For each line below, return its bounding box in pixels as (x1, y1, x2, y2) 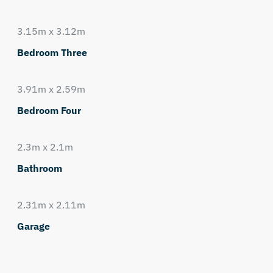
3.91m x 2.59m (16, 83, 85, 95)
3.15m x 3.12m (16, 25, 85, 37)
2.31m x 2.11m (16, 199, 85, 211)
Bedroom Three (16, 46, 87, 58)
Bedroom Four (16, 104, 81, 116)
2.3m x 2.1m (16, 141, 73, 153)
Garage (16, 220, 50, 232)
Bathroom (16, 162, 62, 174)
